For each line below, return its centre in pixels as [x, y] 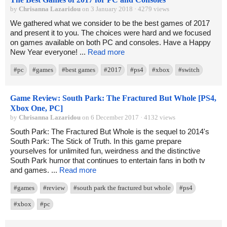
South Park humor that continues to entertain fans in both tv [108, 161]
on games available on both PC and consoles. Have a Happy [110, 43]
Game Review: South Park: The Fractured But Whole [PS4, [113, 98]
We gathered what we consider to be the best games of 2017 [110, 23]
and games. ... [35, 170]
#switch [189, 70]
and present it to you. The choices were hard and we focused [110, 33]
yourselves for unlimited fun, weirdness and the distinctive [105, 151]
